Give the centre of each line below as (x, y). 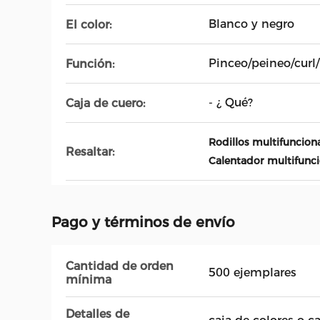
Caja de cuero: (105, 103)
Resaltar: (90, 151)
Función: (90, 64)
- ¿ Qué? (231, 102)
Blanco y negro (251, 24)
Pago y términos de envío (143, 222)
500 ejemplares (252, 272)
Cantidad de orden (120, 266)
